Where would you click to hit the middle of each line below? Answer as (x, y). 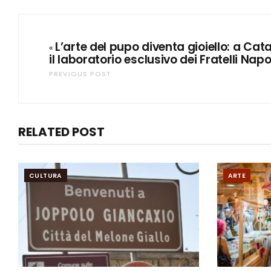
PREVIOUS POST (80, 74)
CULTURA (46, 176)
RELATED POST (61, 132)
